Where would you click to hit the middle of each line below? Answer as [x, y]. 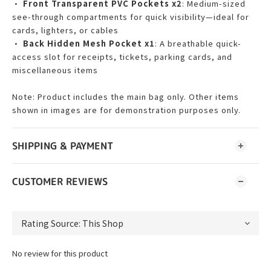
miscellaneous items [55, 70]
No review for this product [60, 253]
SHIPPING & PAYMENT [63, 146]
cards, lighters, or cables [65, 30]
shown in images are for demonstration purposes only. [126, 110]
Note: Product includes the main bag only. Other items [126, 96]
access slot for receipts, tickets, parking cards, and [122, 57]
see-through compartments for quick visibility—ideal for [131, 17]
